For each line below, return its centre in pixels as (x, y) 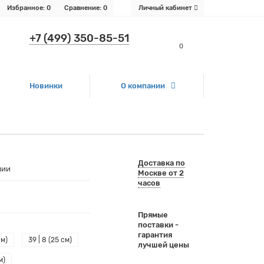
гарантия (155, 235)
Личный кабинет (165, 8)
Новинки (46, 86)
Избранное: (26, 8)
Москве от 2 (161, 173)
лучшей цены (163, 245)
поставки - (158, 225)
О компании (143, 86)
